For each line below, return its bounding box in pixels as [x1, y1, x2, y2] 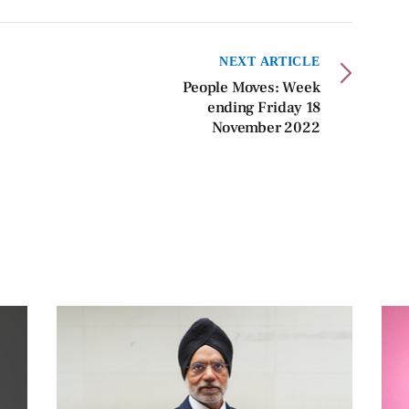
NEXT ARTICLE [219, 53, 320, 68]
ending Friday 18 [206, 97, 320, 118]
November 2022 [212, 117, 320, 138]
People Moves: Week [183, 77, 320, 98]
